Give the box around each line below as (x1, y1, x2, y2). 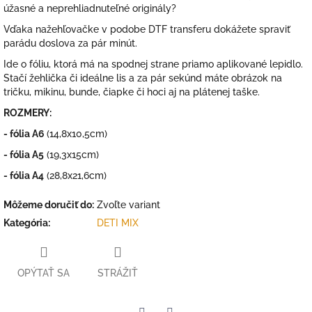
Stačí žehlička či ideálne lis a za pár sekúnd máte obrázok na (3, 72, 282, 84)
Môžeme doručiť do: (3, 198, 94, 210)
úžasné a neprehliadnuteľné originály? (3, 2, 176, 14)
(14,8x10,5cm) (47, 127, 107, 139)
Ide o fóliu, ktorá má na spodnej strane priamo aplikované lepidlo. (3, 58, 303, 70)
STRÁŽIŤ (97, 267, 138, 279)
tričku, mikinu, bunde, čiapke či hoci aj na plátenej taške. (3, 86, 260, 97)
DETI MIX (97, 217, 139, 228)
